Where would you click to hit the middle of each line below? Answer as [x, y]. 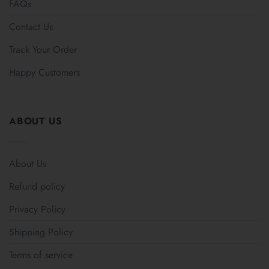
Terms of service [41, 255]
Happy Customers [44, 72]
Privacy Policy [37, 210]
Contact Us [31, 26]
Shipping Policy [41, 232]
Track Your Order [43, 49]
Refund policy [37, 187]
